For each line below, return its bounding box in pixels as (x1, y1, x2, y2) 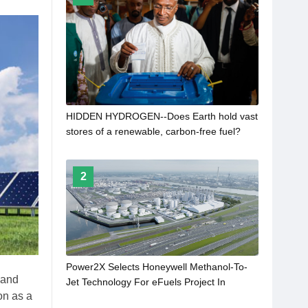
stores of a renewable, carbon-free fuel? (66, 126, 241, 137)
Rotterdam (66, 291, 112, 303)
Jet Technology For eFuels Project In (66, 276, 225, 288)
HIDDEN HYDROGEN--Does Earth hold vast (66, 111, 258, 122)
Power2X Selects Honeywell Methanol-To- (66, 261, 247, 273)
